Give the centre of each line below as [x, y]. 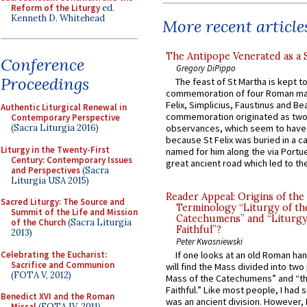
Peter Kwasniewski [209, 242]
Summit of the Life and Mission [74, 212]
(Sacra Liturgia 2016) [55, 128]
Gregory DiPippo [206, 67]
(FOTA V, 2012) [41, 275]
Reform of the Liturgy [56, 8]
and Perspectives [46, 170]
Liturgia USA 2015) [50, 180]
